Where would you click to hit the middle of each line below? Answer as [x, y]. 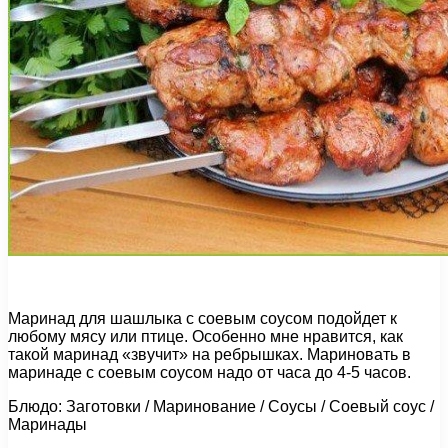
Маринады [47, 424]
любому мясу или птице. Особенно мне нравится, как [205, 336]
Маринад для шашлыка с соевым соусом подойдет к [202, 318]
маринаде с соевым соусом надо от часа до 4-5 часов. [209, 372]
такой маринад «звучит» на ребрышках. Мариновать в [209, 354]
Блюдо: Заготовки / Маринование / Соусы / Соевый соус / [221, 406]
